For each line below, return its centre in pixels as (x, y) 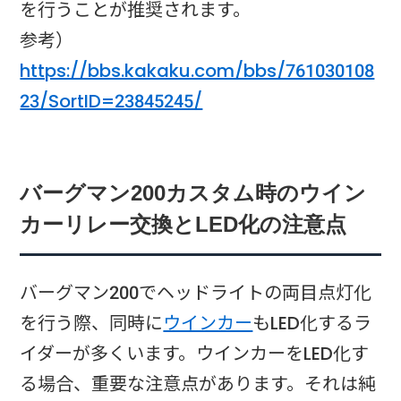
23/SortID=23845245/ (111, 101)
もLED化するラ (312, 323)
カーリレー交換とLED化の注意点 (183, 225)
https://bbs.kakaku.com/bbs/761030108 (197, 70)
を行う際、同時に (92, 323)
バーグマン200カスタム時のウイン (193, 194)
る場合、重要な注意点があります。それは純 (198, 384)
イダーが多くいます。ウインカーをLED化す (195, 353)
